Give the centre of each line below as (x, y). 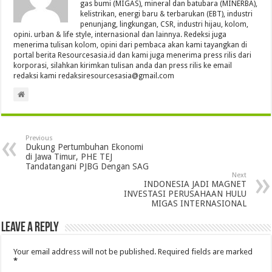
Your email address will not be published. (85, 252)
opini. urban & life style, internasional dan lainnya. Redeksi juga (120, 35)
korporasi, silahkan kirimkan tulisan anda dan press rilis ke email (123, 66)
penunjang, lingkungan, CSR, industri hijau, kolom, (165, 25)
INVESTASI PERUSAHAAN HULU (185, 194)
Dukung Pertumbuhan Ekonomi (85, 147)
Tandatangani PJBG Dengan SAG (87, 167)
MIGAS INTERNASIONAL (199, 204)
